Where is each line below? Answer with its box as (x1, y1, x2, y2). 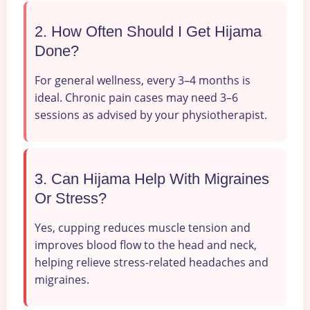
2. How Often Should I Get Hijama (35, 22, 262, 40)
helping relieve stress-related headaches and (35, 255, 268, 271)
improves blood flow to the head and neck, (35, 237, 257, 253)
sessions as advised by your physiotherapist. (35, 107, 267, 122)
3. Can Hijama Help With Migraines (35, 170, 269, 188)
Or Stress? (35, 190, 107, 208)
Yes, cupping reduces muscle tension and (35, 220, 250, 236)
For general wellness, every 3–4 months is (35, 72, 250, 88)
